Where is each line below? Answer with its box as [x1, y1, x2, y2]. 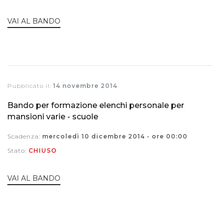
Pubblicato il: [7, 82, 53, 90]
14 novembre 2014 [53, 82, 117, 90]
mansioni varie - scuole [7, 112, 98, 122]
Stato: [7, 147, 28, 155]
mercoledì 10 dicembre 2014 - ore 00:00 [42, 133, 188, 140]
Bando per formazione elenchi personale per [7, 101, 184, 110]
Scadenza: [7, 133, 42, 140]
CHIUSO [28, 147, 57, 155]
